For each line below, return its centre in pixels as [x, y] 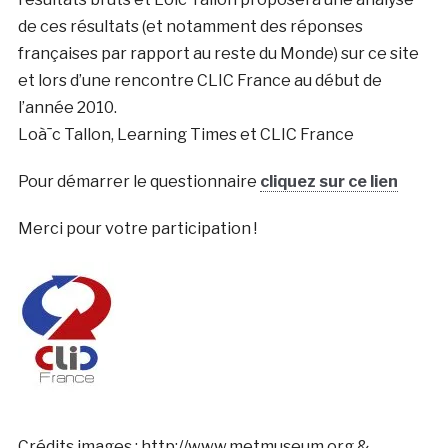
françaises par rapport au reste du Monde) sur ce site [218, 53]
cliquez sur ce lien [328, 181]
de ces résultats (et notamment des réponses [190, 26]
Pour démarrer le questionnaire [138, 181]
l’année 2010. [67, 107]
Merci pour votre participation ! [137, 228]
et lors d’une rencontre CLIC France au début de [199, 80]
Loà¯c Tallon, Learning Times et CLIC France [185, 134]
